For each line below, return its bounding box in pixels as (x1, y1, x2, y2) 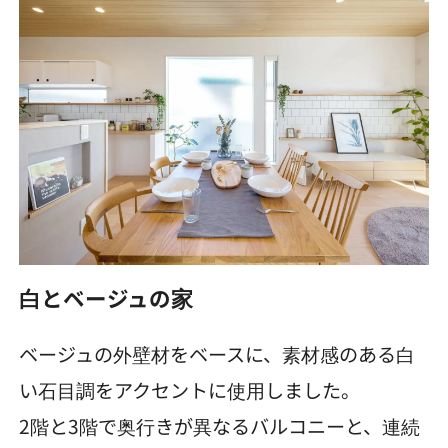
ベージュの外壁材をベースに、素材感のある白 (19, 340, 416, 369)
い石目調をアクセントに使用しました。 (19, 376, 361, 405)
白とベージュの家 (19, 282, 194, 314)
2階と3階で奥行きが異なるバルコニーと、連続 (19, 412, 421, 441)
